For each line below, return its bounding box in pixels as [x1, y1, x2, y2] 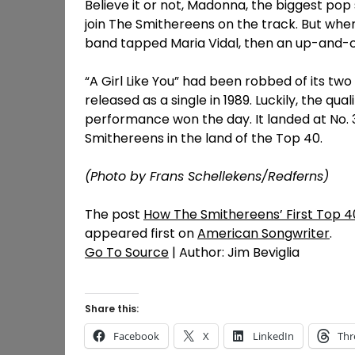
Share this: [85, 301, 139, 315]
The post [85, 204, 143, 223]
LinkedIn [253, 328, 294, 343]
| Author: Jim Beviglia [169, 242, 300, 261]
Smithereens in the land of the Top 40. [85, 128, 323, 147]
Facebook [113, 328, 159, 343]
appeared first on [85, 223, 197, 242]
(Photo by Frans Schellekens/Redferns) [85, 166, 329, 185]
